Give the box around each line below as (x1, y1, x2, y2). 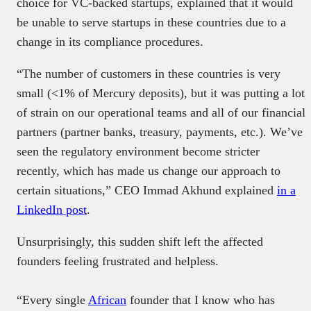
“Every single (17, 292, 88, 307)
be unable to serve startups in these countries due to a (17, 15, 286, 29)
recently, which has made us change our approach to (17, 163, 280, 178)
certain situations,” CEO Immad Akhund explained (17, 183, 277, 197)
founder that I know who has (126, 292, 275, 307)
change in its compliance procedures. (17, 34, 203, 49)
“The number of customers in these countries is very (17, 66, 280, 81)
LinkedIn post (17, 202, 87, 217)
